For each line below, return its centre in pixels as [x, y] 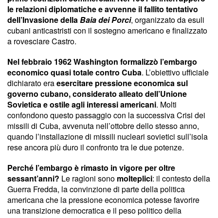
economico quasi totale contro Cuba [74, 72]
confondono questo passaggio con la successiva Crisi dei [106, 115]
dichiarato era [32, 83]
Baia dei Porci [105, 19]
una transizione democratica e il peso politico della [94, 210]
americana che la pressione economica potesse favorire [103, 200]
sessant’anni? [33, 178]
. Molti [166, 104]
